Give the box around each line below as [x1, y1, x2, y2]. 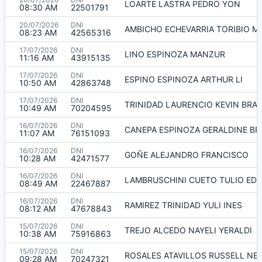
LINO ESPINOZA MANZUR [125, 49, 225, 59]
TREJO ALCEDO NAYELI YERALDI [125, 225, 252, 235]
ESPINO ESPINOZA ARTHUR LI [125, 74, 243, 84]
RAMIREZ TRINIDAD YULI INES [125, 199, 242, 210]
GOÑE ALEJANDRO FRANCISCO [125, 149, 249, 160]
